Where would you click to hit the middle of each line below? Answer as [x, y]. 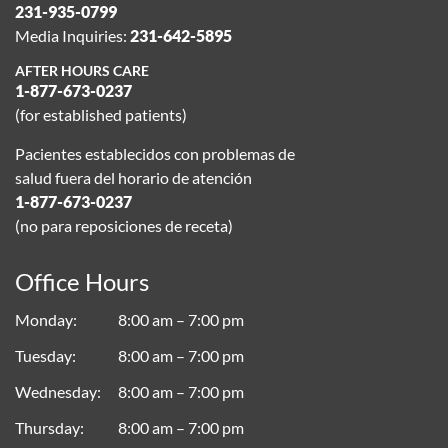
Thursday [47, 427]
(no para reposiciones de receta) [124, 225]
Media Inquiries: [72, 35]
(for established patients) [101, 114]
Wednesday [56, 391]
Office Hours [82, 281]
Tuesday [43, 355]
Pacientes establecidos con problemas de [155, 153]
